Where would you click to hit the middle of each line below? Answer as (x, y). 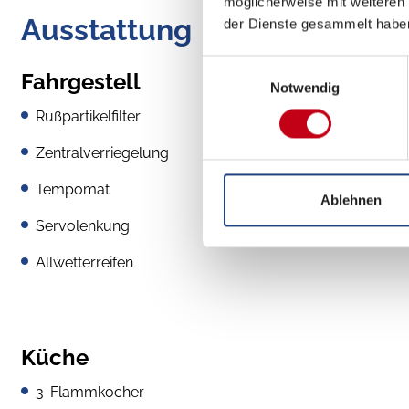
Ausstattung (106, 29)
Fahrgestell (81, 81)
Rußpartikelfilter (88, 116)
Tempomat (73, 189)
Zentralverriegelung (102, 152)
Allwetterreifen (84, 262)
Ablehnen (351, 200)
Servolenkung (83, 225)
